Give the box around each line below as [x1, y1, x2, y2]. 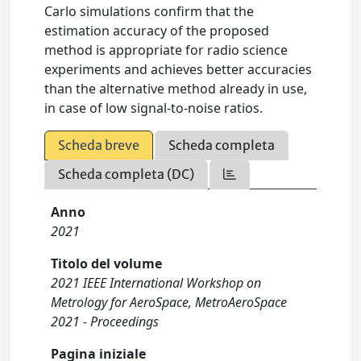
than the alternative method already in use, [44, 80, 308, 98]
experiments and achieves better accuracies [44, 60, 313, 78]
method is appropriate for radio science [44, 41, 288, 59]
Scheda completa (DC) [58, 166, 195, 182]
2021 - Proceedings [51, 313, 160, 330]
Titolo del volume [51, 255, 163, 272]
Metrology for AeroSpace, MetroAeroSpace [51, 293, 288, 311]
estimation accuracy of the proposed [44, 22, 270, 39]
